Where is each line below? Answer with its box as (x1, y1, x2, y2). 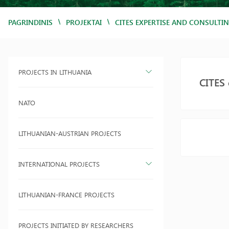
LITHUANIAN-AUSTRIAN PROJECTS (18, 129, 121, 138)
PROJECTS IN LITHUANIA (18, 67, 91, 76)
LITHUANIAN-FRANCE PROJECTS (18, 190, 114, 199)
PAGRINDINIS (8, 17, 53, 27)
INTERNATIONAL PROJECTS (18, 159, 100, 168)
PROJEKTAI (66, 17, 102, 27)
